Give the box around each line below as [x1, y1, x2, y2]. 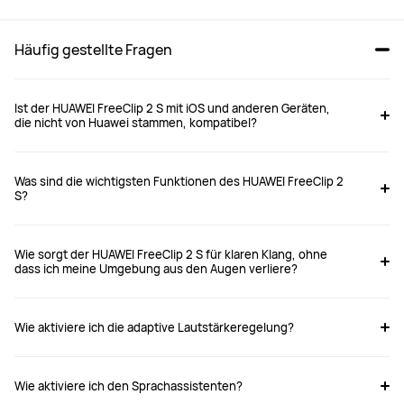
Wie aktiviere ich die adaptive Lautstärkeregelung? [14, 318, 294, 335]
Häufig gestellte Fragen [14, 39, 172, 60]
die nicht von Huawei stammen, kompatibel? [14, 114, 257, 131]
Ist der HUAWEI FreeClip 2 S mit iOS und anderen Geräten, [14, 99, 330, 116]
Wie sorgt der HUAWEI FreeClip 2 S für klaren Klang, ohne [14, 245, 327, 262]
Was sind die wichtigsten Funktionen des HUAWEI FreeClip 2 [14, 172, 344, 189]
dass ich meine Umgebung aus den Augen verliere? [14, 260, 298, 277]
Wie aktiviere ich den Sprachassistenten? [14, 377, 243, 394]
